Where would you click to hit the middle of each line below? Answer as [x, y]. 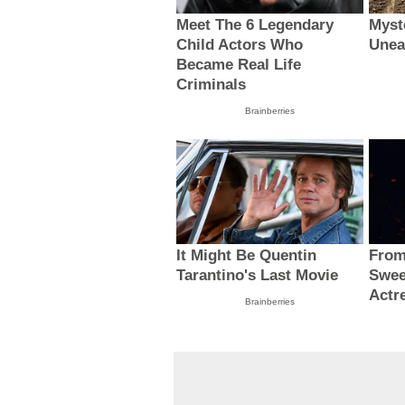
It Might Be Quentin [247, 256]
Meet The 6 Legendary [255, 24]
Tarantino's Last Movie [258, 276]
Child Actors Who [240, 44]
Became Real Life [239, 64]
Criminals [212, 84]
